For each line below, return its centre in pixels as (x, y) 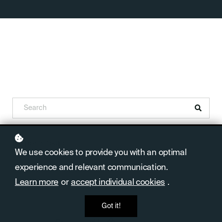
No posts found (40, 144)
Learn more (37, 183)
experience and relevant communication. (91, 168)
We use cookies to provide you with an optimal (101, 153)
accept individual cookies (118, 183)
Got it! (111, 206)
